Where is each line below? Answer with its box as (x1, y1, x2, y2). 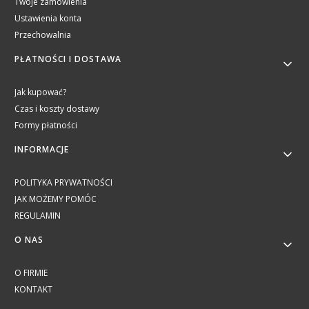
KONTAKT (14, 283, 52, 296)
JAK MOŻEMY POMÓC (14, 193, 97, 206)
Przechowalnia (14, 29, 71, 41)
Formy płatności (14, 119, 77, 132)
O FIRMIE (14, 267, 48, 279)
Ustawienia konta (14, 12, 81, 25)
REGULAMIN (14, 210, 61, 222)
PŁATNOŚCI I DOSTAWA (14, 53, 121, 66)
